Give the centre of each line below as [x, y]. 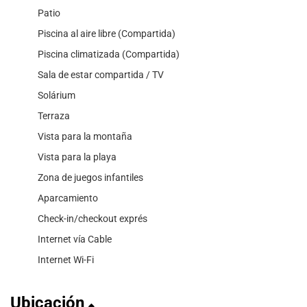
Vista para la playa [77, 157]
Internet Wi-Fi [66, 260]
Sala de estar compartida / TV [101, 75]
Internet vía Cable [75, 240]
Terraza [54, 116]
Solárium [57, 96]
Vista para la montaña [85, 137]
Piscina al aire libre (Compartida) [107, 34]
